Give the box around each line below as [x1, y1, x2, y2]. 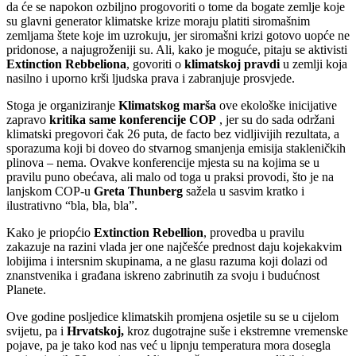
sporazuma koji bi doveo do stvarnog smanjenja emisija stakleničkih [6, 141, 346, 155]
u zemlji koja [280, 56, 347, 71]
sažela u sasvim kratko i [183, 184, 304, 198]
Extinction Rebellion [94, 225, 203, 239]
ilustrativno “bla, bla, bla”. [6, 198, 137, 212]
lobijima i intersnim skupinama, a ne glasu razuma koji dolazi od [6, 253, 327, 268]
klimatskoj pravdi [181, 56, 280, 71]
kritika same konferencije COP [49, 112, 216, 126]
